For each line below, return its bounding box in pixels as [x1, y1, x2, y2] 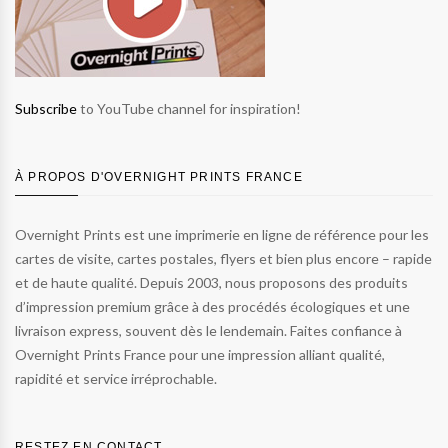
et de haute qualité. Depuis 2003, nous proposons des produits [15, 274, 408, 292]
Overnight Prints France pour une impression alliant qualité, [15, 346, 385, 364]
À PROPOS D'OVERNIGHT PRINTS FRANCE [15, 170, 303, 185]
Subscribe [15, 100, 77, 118]
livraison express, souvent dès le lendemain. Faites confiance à [15, 322, 402, 340]
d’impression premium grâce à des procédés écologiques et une [15, 298, 410, 316]
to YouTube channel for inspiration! [77, 100, 301, 118]
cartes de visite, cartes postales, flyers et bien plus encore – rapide [15, 250, 432, 268]
